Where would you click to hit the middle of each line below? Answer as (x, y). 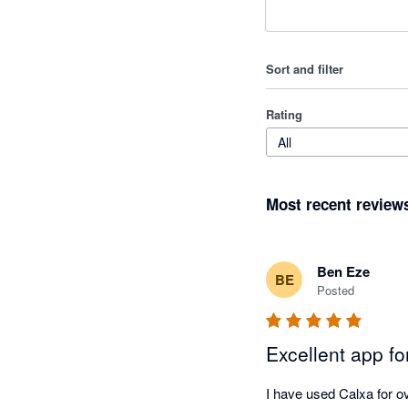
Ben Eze (343, 272)
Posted (336, 291)
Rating (284, 115)
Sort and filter (305, 69)
